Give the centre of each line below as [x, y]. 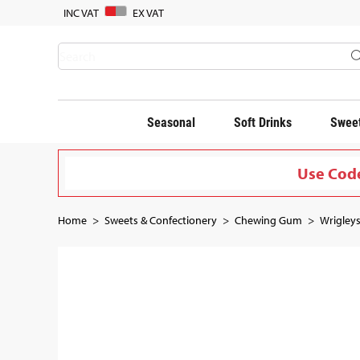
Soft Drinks [263, 122]
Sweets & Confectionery [161, 220]
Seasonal [171, 122]
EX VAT [148, 13]
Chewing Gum [268, 220]
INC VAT [81, 13]
